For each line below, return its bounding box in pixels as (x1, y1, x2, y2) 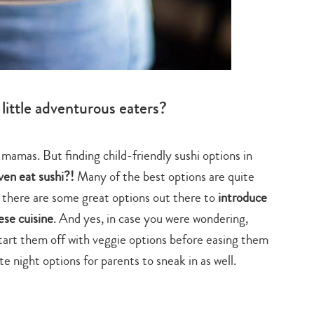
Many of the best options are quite (74, 166, 254, 186)
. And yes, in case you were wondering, (53, 208, 248, 228)
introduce (218, 187, 267, 207)
